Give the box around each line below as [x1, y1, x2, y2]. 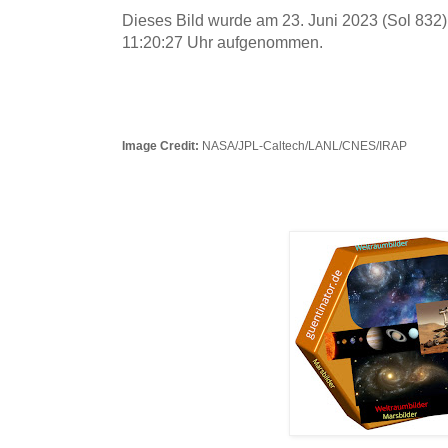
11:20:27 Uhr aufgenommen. [122, 33, 323, 52]
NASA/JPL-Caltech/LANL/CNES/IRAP [199, 139, 407, 153]
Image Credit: [122, 139, 199, 153]
